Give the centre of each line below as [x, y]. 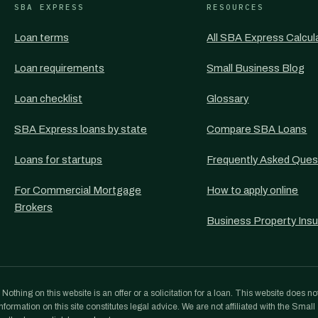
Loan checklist [49, 99]
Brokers [34, 207]
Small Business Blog [256, 68]
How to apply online [253, 190]
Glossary [228, 99]
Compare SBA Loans [257, 129]
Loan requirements [60, 68]
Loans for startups [59, 160]
